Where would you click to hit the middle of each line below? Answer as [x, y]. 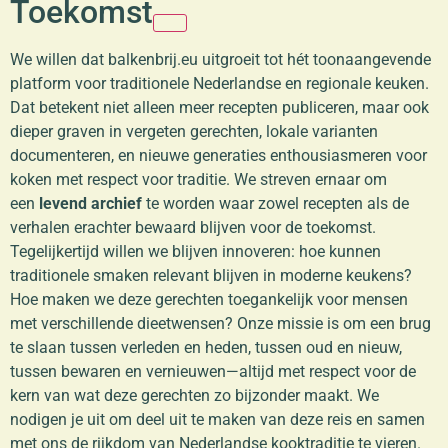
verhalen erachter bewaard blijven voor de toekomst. [193, 227]
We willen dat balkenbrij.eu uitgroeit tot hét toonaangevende [220, 59]
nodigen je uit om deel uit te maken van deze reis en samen [217, 419]
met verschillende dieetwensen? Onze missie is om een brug [220, 323]
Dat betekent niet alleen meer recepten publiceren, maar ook [219, 107]
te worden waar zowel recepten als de [275, 203]
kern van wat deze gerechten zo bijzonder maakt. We [194, 395]
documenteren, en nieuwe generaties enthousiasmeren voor [218, 155]
